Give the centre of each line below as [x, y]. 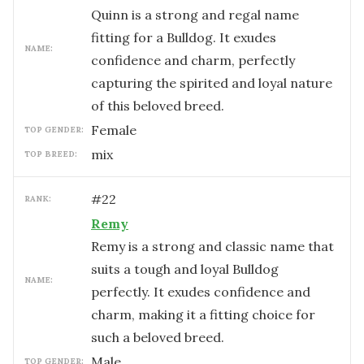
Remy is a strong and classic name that [212, 246]
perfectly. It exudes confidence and [201, 292]
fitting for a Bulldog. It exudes [184, 37]
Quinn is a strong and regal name [195, 15]
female [118, 130]
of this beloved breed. [158, 106]
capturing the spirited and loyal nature [212, 83]
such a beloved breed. [158, 337]
